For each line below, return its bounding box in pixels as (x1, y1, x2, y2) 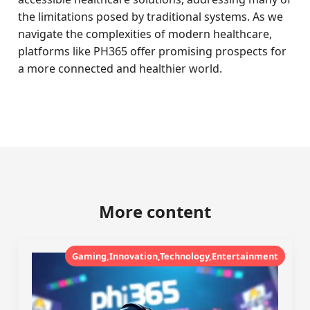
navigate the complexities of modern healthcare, (18, 26, 273, 42)
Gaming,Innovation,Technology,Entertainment (71, 250, 278, 262)
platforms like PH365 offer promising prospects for (18, 44, 287, 59)
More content (99, 200, 211, 223)
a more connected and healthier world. (18, 61, 223, 76)
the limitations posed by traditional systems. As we (18, 9, 284, 24)
